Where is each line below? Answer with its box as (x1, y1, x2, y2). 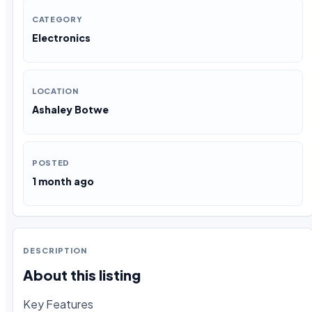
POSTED (32, 158, 70, 168)
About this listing (23, 265, 141, 283)
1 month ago (32, 175, 94, 188)
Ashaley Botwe (32, 103, 109, 116)
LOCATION (32, 86, 79, 96)
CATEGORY (32, 15, 83, 24)
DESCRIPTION (23, 246, 87, 256)
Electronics (32, 31, 91, 45)
